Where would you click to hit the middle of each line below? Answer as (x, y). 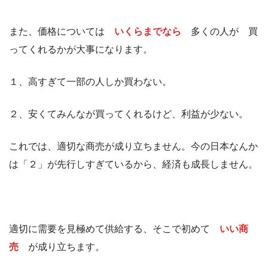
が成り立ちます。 (62, 247)
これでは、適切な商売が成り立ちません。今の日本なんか (133, 147)
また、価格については (62, 32)
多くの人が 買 (220, 32)
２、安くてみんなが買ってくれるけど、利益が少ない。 (129, 114)
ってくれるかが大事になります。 (81, 50)
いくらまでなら (148, 32)
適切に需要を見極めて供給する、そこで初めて (114, 229)
